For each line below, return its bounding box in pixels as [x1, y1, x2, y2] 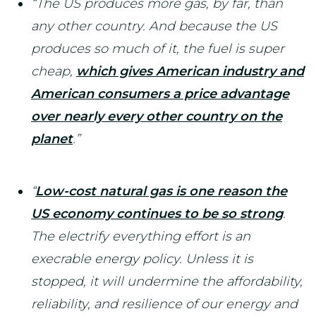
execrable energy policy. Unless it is [31, 251, 253, 267]
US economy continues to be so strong [31, 206, 283, 221]
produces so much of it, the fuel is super [31, 41, 284, 56]
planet [31, 131, 73, 147]
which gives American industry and [76, 63, 304, 79]
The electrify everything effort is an [31, 229, 250, 244]
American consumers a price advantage [31, 86, 289, 102]
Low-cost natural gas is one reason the [35, 183, 287, 199]
